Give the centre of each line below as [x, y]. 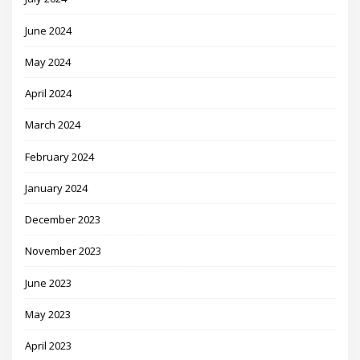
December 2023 [63, 220]
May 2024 [48, 61]
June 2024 [49, 30]
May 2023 [48, 314]
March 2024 [53, 125]
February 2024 [60, 156]
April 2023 [49, 346]
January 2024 [57, 188]
